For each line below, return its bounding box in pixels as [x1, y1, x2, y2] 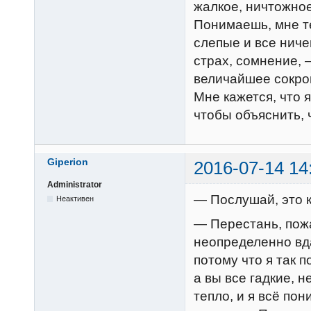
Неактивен [56, 194, 94, 203]
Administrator [47, 180, 102, 190]
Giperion [47, 155, 88, 167]
